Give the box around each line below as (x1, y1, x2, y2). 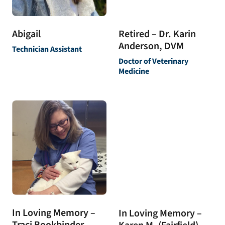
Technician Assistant (12, 44, 82, 55)
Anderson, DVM (119, 39, 184, 54)
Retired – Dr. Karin (119, 27, 196, 42)
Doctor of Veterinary (119, 56, 188, 67)
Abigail (12, 27, 41, 42)
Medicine (119, 66, 149, 77)
